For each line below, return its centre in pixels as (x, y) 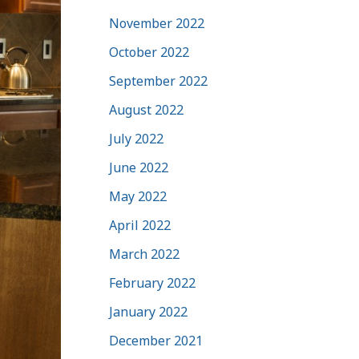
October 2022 (149, 52)
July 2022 (136, 138)
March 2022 (144, 254)
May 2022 (138, 196)
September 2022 (158, 81)
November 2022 (157, 23)
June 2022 (139, 167)
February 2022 (152, 282)
